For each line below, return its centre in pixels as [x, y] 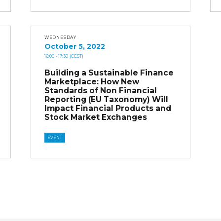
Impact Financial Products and [108, 109]
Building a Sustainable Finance [109, 73]
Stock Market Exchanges [95, 117]
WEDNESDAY [60, 37]
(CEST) [76, 56]
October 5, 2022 [74, 46]
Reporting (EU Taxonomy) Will [106, 100]
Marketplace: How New [92, 82]
